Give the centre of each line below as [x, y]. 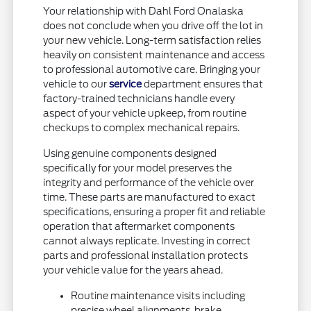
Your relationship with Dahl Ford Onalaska [144, 11]
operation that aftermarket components [139, 226]
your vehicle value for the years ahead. [133, 270]
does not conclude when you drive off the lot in [153, 25]
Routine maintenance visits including [158, 295]
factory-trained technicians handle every [139, 98]
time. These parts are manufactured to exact [150, 197]
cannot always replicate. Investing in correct [147, 241]
